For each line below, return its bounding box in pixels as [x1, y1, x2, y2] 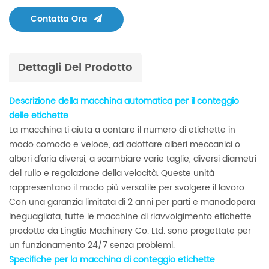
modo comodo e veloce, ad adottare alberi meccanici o [9, 138, 240, 152]
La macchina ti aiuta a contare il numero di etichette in [9, 123, 235, 138]
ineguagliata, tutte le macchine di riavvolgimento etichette [9, 210, 252, 224]
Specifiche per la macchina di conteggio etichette [9, 253, 215, 267]
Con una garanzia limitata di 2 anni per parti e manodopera [9, 195, 255, 210]
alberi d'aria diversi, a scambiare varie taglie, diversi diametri [9, 152, 256, 166]
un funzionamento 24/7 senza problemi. [9, 238, 175, 253]
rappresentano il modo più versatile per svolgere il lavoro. [9, 181, 246, 195]
